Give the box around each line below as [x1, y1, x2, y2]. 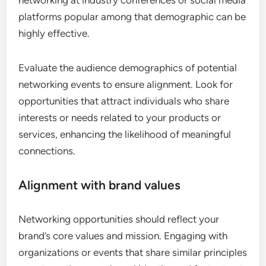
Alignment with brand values [18, 178, 181, 193]
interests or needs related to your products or [18, 112, 221, 124]
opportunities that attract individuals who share [18, 95, 230, 107]
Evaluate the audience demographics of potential [18, 62, 237, 74]
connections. [18, 145, 76, 157]
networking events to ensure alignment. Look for [18, 78, 233, 91]
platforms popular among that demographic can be [18, 11, 246, 23]
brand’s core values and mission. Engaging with [18, 230, 228, 242]
